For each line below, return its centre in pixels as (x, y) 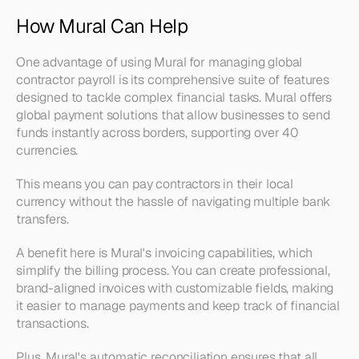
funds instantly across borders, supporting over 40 (157, 133)
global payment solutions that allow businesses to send (173, 115)
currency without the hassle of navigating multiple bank (173, 202)
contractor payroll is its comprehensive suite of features (173, 80)
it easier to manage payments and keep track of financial (178, 306)
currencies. (49, 150)
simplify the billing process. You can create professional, (173, 270)
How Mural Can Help (102, 26)
